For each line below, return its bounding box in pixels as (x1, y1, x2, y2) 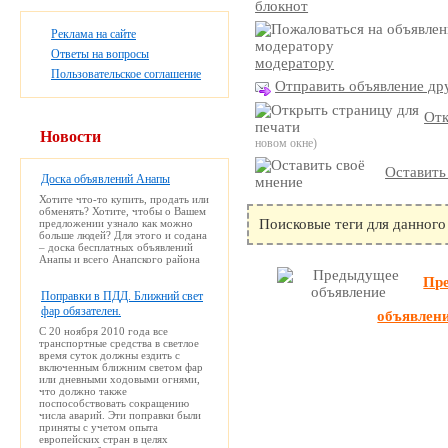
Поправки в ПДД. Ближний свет (41, 288, 203, 303)
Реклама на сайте (51, 26, 136, 41)
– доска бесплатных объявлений (39, 240, 193, 253)
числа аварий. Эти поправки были (39, 408, 201, 421)
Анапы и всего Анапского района (39, 252, 200, 265)
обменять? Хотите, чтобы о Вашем (39, 204, 206, 217)
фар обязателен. (41, 303, 121, 318)
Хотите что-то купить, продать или (39, 192, 209, 205)
